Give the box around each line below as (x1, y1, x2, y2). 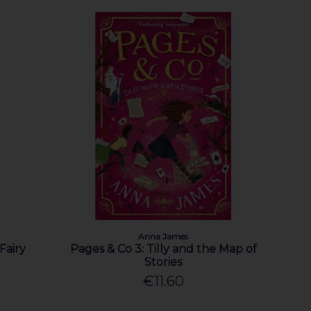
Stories (144, 255, 183, 269)
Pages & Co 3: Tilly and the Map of (69, 242, 257, 255)
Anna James (138, 230, 189, 242)
